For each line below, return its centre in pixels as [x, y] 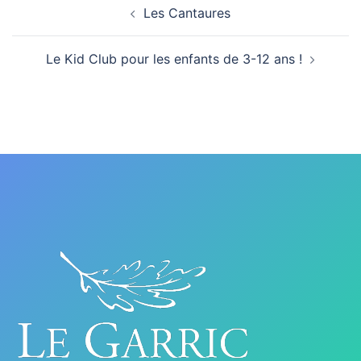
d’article [49, 22]
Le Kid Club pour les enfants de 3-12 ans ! [174, 59]
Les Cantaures [187, 13]
